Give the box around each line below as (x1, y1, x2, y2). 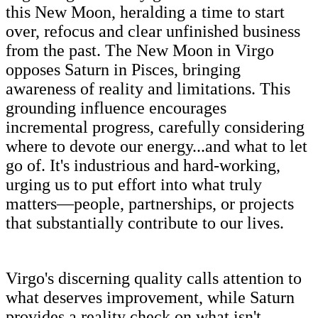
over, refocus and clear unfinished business (6, 21, 300, 40)
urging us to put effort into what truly (6, 175, 262, 194)
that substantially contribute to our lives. (6, 213, 284, 232)
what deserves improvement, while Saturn (6, 287, 295, 307)
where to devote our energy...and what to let (6, 136, 307, 155)
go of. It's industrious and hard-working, (6, 155, 280, 175)
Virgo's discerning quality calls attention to (6, 268, 302, 287)
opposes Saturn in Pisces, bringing (6, 60, 241, 79)
